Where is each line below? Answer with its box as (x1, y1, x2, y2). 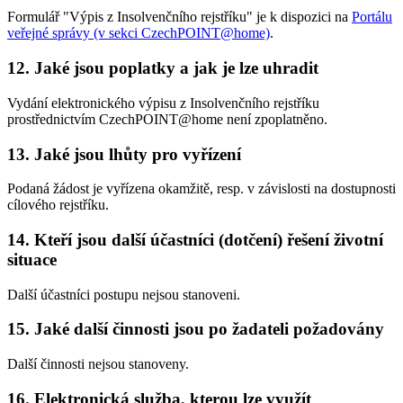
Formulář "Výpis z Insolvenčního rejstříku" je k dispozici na (7, 9, 352, 25)
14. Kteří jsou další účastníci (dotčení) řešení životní (7, 229, 383, 249)
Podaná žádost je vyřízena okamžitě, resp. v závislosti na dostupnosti (7, 181, 396, 197)
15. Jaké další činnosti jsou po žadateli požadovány (7, 319, 384, 339)
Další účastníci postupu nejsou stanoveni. (7, 286, 240, 302)
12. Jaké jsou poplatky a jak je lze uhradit (7, 58, 318, 78)
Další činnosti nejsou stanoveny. (7, 356, 189, 372)
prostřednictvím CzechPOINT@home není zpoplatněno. (7, 111, 327, 127)
